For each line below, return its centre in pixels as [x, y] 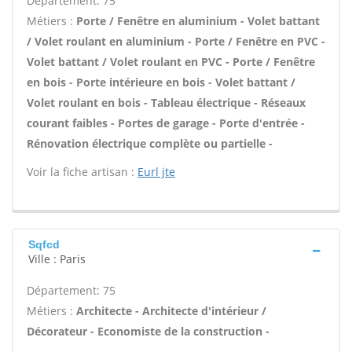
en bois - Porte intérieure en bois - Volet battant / [161, 82]
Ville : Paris [57, 259]
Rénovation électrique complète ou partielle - [150, 143]
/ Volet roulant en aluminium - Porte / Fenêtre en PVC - [176, 41]
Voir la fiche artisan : [82, 172]
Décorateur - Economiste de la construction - [148, 331]
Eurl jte [156, 172]
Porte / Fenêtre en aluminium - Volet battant [198, 21]
